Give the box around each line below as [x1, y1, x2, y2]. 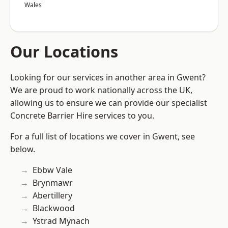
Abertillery [33, 190, 72, 202]
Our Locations [10, 41, 118, 63]
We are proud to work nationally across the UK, [10, 84, 192, 96]
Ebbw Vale [33, 164, 72, 176]
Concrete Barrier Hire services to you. [10, 110, 154, 122]
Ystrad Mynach [33, 215, 90, 227]
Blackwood [33, 203, 75, 214]
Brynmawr [33, 177, 73, 189]
